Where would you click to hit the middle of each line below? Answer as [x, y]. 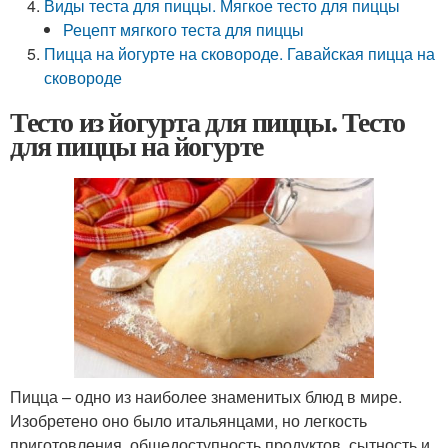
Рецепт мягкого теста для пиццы [184, 29]
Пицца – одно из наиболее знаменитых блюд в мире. [206, 396]
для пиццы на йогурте [136, 145]
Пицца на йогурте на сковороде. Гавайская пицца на [240, 53]
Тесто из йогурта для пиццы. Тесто [207, 121]
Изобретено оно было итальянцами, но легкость [188, 420]
